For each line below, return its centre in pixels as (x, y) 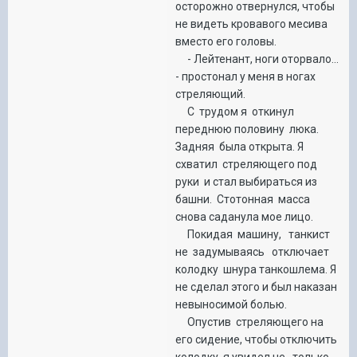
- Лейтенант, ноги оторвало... (257, 59)
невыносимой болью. (231, 304)
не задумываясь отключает (253, 251)
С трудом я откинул (236, 111)
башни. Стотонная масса (243, 199)
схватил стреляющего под (246, 164)
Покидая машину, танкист (254, 234)
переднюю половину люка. (248, 129)
